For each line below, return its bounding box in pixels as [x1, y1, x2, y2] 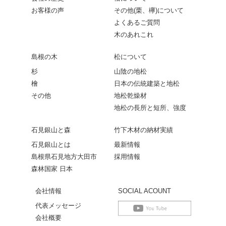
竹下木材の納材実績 [114, 126, 173, 134]
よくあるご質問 [114, 18, 160, 26]
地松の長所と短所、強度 [114, 103, 186, 111]
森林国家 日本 [31, 164, 73, 173]
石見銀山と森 [31, 126, 71, 134]
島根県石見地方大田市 [31, 152, 97, 160]
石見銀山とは [31, 140, 71, 148]
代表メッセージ [35, 201, 81, 209]
